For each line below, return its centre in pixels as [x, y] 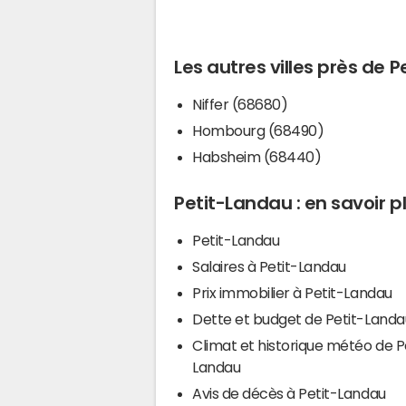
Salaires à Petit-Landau [269, 266]
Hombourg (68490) [258, 130]
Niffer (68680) [240, 104]
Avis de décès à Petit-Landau [289, 393]
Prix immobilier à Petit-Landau [292, 292]
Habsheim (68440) [257, 156]
